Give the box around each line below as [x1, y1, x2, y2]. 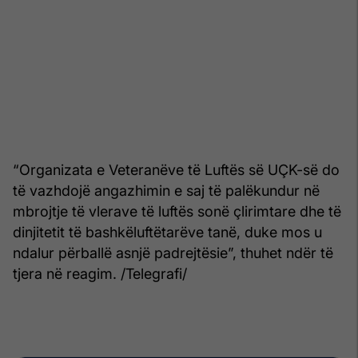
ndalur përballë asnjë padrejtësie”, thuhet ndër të [13, 244, 333, 261]
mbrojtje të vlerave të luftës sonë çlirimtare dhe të [13, 202, 341, 220]
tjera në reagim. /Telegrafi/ [13, 265, 187, 282]
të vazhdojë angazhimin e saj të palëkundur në [13, 181, 320, 199]
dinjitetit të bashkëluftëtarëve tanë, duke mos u [13, 223, 322, 241]
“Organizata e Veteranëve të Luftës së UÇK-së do [13, 161, 340, 178]
